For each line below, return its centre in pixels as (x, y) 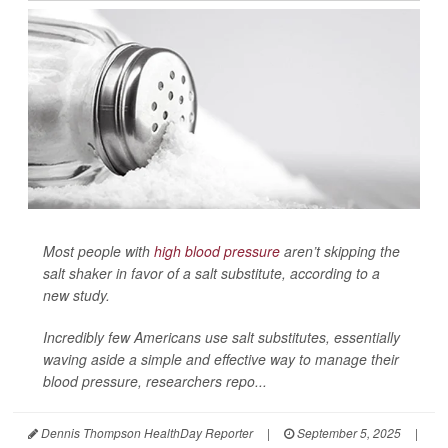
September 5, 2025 (347, 432)
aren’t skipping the (340, 251)
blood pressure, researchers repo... (155, 381)
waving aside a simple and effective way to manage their (221, 359)
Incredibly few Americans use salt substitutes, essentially (221, 337)
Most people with (98, 251)
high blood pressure (217, 251)
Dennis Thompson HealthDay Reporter (145, 432)
